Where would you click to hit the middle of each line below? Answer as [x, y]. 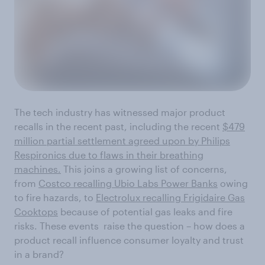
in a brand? [40, 254]
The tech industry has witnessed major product [120, 112]
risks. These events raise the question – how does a [130, 226]
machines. [38, 169]
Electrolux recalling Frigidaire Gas [170, 198]
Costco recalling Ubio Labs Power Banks [128, 183]
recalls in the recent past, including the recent [118, 127]
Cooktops [36, 212]
